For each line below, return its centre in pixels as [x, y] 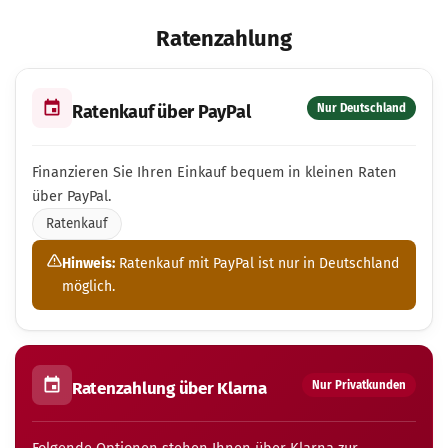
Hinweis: [88, 263]
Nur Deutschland [361, 108]
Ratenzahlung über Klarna [169, 388]
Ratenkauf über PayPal [161, 112]
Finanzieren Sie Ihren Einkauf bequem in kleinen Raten [214, 172]
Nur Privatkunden [359, 384]
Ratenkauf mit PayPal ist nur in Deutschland [257, 263]
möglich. [88, 286]
